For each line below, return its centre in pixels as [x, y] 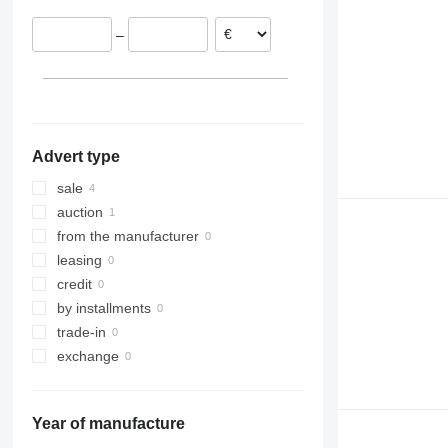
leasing [79, 260]
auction [79, 212]
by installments [103, 308]
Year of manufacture [108, 424]
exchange [87, 356]
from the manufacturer [127, 236]
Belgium [131, 16]
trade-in [81, 332]
